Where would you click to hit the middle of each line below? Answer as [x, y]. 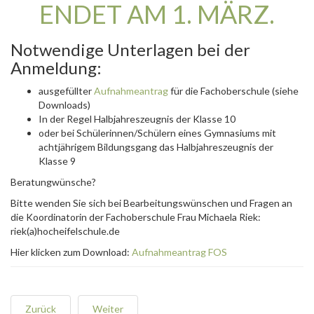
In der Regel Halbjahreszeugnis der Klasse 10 [137, 119]
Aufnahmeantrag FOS [179, 252]
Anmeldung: [56, 68]
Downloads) [64, 105]
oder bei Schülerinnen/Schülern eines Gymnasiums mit [157, 133]
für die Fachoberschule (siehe [233, 91]
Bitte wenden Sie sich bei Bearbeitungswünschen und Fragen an [151, 203]
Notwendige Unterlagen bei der [130, 49]
